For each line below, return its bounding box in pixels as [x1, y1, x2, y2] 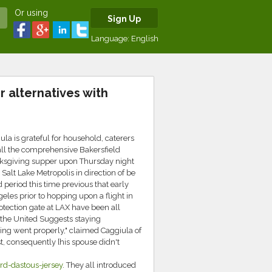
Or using [15, 8, 48, 18]
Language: [91, 34, 131, 43]
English [131, 34, 158, 43]
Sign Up [107, 14, 141, 24]
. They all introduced [62, 260, 136, 270]
